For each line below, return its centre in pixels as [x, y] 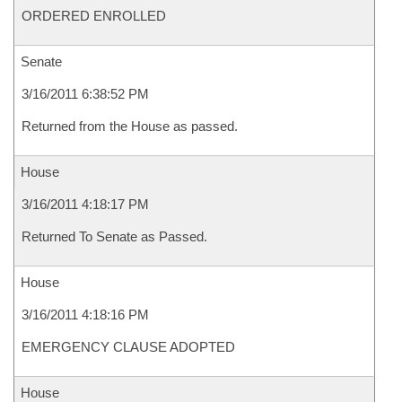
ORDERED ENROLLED [94, 16]
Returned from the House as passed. [130, 126]
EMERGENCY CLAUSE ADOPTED [128, 347]
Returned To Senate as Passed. [114, 236]
